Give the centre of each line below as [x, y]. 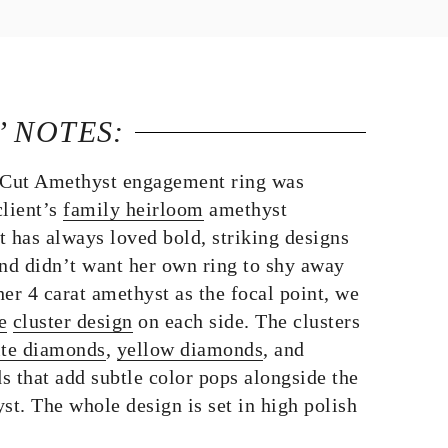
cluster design [72, 321]
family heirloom [133, 209]
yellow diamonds [189, 349]
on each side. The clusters [246, 321]
